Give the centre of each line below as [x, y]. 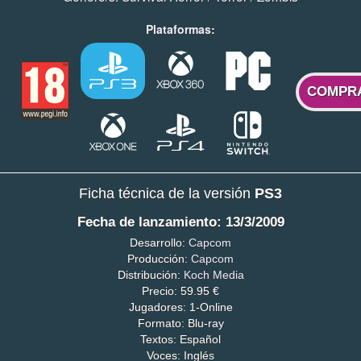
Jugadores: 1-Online [180, 307]
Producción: [159, 258]
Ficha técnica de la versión [167, 194]
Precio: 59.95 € [180, 290]
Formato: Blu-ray [180, 323]
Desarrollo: [159, 242]
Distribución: [150, 274]
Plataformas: [180, 29]
